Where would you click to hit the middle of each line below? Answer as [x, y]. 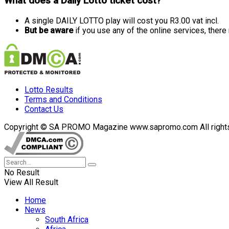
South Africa [67, 219]
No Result [22, 172]
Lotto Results [49, 89]
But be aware [49, 30]
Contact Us [44, 109]
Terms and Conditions [63, 99]
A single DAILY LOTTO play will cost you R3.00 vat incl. [122, 20]
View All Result [31, 182]
